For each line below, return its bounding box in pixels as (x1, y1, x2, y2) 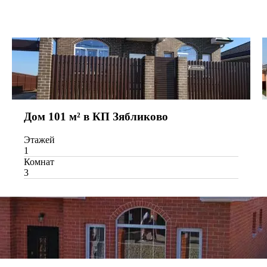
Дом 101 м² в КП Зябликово (24, 110, 168, 123)
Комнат (24, 157, 54, 167)
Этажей (24, 135, 55, 145)
